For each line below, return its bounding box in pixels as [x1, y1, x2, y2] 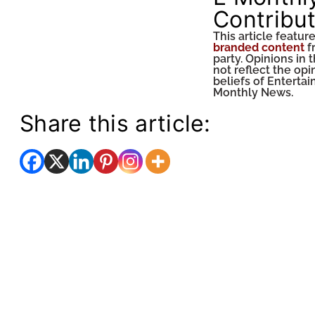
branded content [213, 41, 304, 54]
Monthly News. [213, 86, 293, 99]
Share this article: [20, 110, 211, 137]
